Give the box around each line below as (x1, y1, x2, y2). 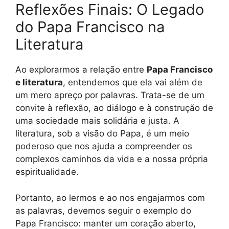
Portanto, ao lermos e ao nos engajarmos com (15, 192, 205, 203)
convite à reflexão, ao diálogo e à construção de (15, 103, 213, 113)
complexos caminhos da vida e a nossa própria (15, 154, 208, 165)
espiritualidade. (15, 167, 79, 177)
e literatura (15, 77, 63, 88)
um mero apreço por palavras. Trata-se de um (15, 90, 204, 101)
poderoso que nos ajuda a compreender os (15, 141, 192, 152)
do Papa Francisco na (15, 18, 165, 36)
